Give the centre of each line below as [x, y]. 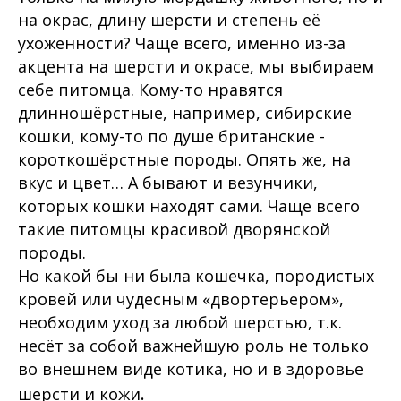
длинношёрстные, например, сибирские [185, 113]
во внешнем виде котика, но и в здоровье [191, 369]
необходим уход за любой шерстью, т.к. [180, 323]
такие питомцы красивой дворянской [174, 230]
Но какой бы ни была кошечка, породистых [196, 276]
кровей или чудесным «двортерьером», [181, 299]
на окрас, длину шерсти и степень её [169, 20]
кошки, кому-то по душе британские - [171, 137]
